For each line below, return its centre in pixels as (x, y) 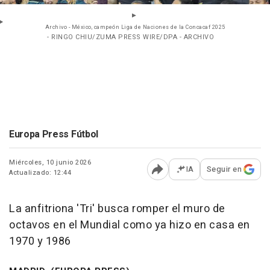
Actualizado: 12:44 (40, 173)
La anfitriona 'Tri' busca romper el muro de (117, 209)
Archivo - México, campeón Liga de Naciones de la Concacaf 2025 (135, 28)
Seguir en (224, 169)
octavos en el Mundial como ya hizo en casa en (130, 225)
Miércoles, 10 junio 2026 (50, 163)
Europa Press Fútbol (54, 135)
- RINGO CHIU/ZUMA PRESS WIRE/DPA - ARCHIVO (130, 37)
